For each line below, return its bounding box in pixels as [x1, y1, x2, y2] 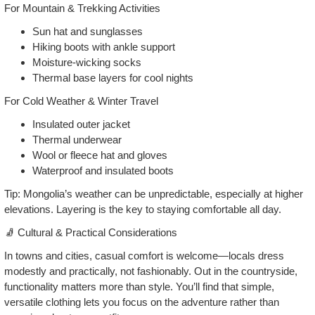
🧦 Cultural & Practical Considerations [4, 226, 177, 238]
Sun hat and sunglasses [32, 25, 143, 37]
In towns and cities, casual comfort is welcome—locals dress [4, 249, 284, 262]
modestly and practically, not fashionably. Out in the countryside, [4, 264, 297, 277]
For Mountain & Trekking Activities [4, 1, 160, 14]
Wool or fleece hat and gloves [32, 148, 167, 161]
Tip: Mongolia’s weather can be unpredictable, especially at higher [4, 187, 303, 200]
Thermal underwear [32, 133, 122, 146]
